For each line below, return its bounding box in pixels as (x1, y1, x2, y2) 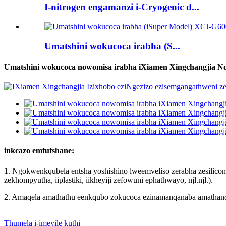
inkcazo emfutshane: (4, 146, 74, 155)
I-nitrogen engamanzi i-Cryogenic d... (44, 2, 199, 13)
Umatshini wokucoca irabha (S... (44, 40, 180, 51)
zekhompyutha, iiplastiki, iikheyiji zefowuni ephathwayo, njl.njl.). (4, 175, 213, 184)
